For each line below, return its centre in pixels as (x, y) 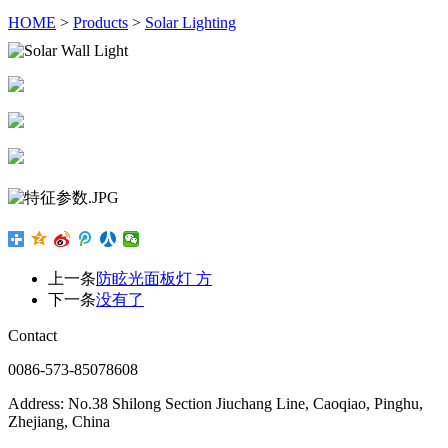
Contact (32, 335)
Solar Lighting (190, 22)
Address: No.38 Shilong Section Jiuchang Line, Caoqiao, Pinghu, (215, 403)
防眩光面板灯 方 (154, 278)
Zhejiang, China (59, 421)
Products (100, 22)
